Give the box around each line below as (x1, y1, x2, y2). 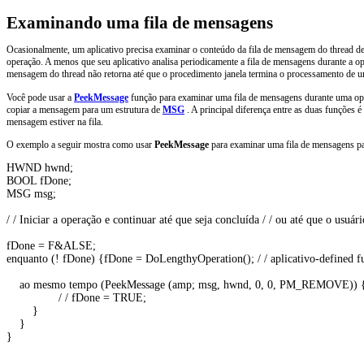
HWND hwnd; (6, 162, 76, 175)
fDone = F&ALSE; (6, 240, 99, 253)
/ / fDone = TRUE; (6, 292, 149, 305)
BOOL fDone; (6, 175, 75, 188)
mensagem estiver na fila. (6, 115, 103, 128)
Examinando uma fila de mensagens (6, 13, 273, 32)
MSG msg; (6, 188, 59, 201)
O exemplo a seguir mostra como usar (6, 138, 154, 150)
